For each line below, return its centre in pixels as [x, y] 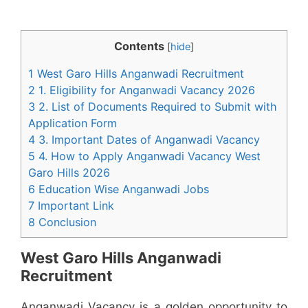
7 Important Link [71, 206]
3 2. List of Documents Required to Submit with [153, 107]
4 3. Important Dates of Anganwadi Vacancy [144, 140]
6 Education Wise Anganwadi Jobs [119, 189]
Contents [139, 46]
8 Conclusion [62, 222]
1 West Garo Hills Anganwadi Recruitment [136, 74]
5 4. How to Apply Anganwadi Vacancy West [144, 156]
